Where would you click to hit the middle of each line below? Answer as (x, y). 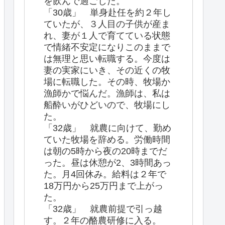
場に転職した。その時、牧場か (107, 82)
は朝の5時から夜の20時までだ (105, 151)
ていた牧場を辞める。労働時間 (107, 139)
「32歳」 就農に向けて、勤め (107, 128)
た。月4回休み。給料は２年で (105, 174)
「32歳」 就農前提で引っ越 (103, 209)
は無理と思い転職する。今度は (107, 59)
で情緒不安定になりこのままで (107, 47)
